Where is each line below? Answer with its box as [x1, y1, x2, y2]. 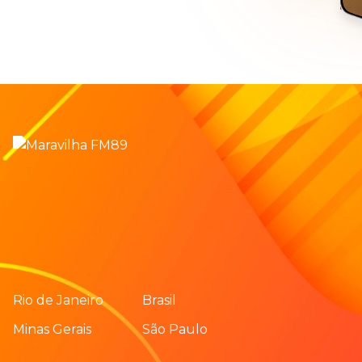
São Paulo [142, 321, 208, 337]
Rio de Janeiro [13, 292, 103, 308]
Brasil [142, 292, 176, 308]
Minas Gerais [13, 321, 91, 337]
